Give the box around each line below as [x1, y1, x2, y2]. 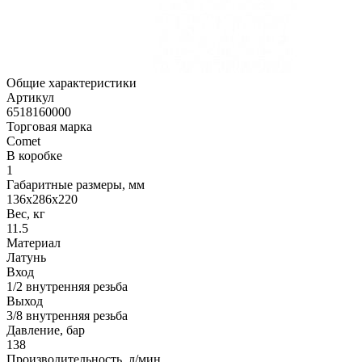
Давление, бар [6, 323, 85, 338]
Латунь [6, 250, 46, 265]
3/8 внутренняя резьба [6, 309, 128, 323]
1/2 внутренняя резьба [6, 280, 128, 294]
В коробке [6, 149, 62, 163]
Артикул [6, 90, 54, 105]
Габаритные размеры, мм [6, 178, 145, 192]
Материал [6, 236, 61, 250]
